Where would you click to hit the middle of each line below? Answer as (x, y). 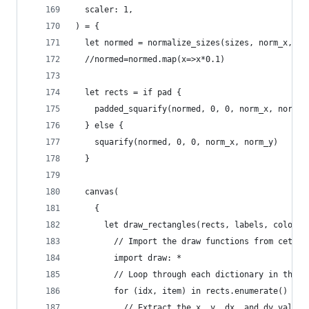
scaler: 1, (104, 10)
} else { (99, 126)
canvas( (97, 192)
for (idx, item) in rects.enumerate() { (186, 291)
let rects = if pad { (128, 92)
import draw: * (128, 258)
